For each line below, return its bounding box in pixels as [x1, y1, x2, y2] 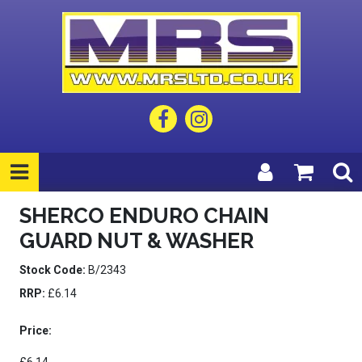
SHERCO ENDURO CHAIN [19, 204, 269, 228]
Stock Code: [19, 263, 86, 276]
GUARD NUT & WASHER [19, 229, 254, 253]
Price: [19, 324, 52, 337]
